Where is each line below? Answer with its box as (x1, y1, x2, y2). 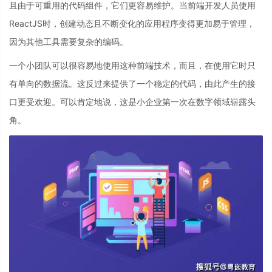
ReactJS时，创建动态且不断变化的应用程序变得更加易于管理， (9, 18, 255, 29)
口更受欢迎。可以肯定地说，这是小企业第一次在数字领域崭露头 (9, 96, 256, 107)
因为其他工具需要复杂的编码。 (9, 36, 128, 47)
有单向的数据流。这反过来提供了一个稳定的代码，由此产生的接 (9, 78, 256, 89)
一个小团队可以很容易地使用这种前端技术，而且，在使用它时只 (9, 59, 256, 70)
